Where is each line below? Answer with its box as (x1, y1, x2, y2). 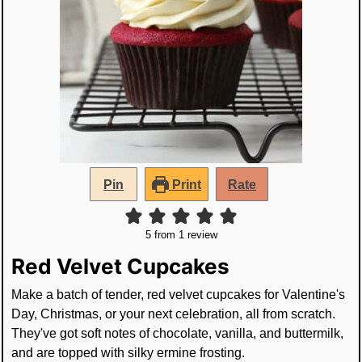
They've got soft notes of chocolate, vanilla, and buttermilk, (11, 326, 344, 341)
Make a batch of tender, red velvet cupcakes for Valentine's (11, 287, 346, 302)
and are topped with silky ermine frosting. (11, 345, 246, 360)
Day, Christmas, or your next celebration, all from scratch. (11, 306, 336, 322)
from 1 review (150, 229, 217, 242)
